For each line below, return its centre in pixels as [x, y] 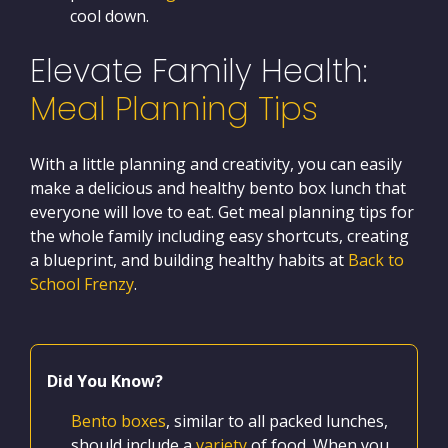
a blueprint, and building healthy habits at [189, 259]
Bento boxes [118, 420]
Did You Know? [105, 380]
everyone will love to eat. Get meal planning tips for [222, 211]
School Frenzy [82, 283]
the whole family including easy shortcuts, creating [219, 235]
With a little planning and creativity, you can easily [216, 163]
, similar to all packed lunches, [277, 420]
